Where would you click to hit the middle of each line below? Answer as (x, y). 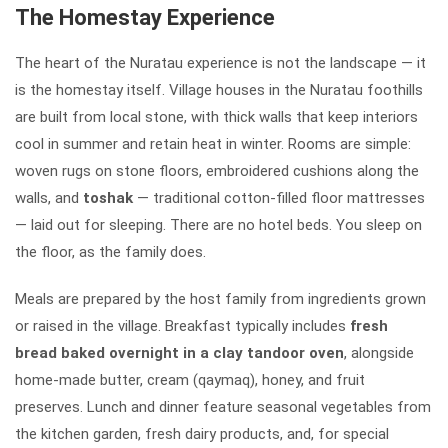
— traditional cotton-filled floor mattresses (279, 197)
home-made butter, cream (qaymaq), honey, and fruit (190, 379)
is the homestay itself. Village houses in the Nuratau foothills (219, 89)
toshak (108, 197)
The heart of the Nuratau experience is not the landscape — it (220, 62)
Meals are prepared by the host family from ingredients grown (220, 298)
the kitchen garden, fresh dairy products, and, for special (202, 433)
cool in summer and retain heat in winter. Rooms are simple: (213, 143)
